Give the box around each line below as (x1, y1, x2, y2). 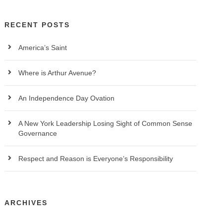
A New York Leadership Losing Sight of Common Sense (18, 119, 193, 127)
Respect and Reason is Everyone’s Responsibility (18, 155, 173, 163)
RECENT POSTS (4, 21, 70, 29)
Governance (18, 129, 57, 137)
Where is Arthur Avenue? (18, 69, 97, 77)
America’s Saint (18, 44, 67, 52)
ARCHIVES (4, 199, 48, 207)
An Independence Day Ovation (18, 94, 117, 102)
